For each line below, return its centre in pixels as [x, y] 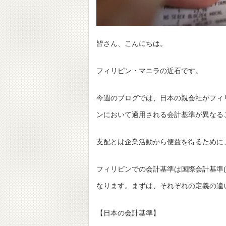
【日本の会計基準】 [128, 213]
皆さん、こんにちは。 [132, 44]
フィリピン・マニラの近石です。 [149, 71]
